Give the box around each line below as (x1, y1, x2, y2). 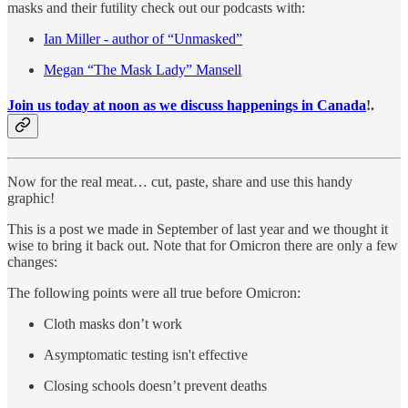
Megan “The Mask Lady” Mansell (44, 61, 241, 77)
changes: (7, 254, 57, 270)
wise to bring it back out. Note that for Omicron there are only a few (7, 238, 398, 254)
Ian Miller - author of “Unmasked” (44, 30, 242, 46)
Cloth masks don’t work (44, 316, 182, 332)
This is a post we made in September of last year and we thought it (7, 221, 388, 238)
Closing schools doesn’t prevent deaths (44, 378, 267, 394)
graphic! (7, 190, 55, 207)
